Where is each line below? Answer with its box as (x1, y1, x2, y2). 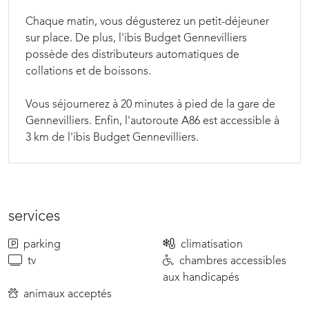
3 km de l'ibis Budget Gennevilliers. (26, 132, 199, 143)
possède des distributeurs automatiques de (26, 50, 239, 61)
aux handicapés (163, 272, 239, 283)
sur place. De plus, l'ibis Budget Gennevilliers (26, 33, 247, 44)
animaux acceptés (23, 289, 112, 300)
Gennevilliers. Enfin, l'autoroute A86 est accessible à (26, 116, 279, 127)
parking (23, 239, 61, 250)
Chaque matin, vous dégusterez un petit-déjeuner (26, 17, 269, 28)
